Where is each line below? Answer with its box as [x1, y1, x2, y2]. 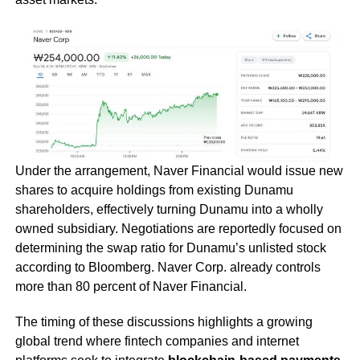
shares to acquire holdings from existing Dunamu [14, 183, 293, 198]
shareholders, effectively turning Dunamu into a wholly [14, 202, 323, 217]
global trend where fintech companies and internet [14, 334, 299, 349]
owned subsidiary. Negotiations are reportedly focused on [14, 222, 342, 236]
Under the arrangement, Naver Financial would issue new [14, 164, 343, 178]
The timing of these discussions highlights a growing [14, 315, 313, 329]
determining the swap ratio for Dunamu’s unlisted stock [14, 241, 326, 256]
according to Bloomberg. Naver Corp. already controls [14, 260, 321, 275]
